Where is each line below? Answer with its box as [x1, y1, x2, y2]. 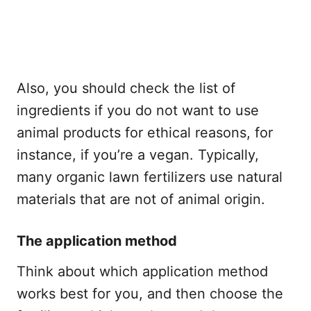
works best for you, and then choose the [17, 285, 283, 302]
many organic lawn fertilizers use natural [17, 168, 283, 185]
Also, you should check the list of [17, 79, 235, 96]
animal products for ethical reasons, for [17, 124, 273, 141]
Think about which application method [17, 262, 268, 280]
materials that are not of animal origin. [17, 190, 265, 208]
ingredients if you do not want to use [17, 101, 259, 119]
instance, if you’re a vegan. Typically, [17, 146, 259, 163]
